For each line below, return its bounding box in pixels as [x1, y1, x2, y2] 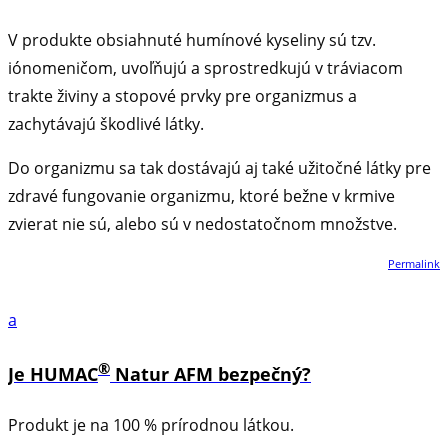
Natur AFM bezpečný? [110, 361, 311, 386]
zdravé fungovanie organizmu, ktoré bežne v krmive [8, 184, 395, 207]
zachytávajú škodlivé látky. [8, 112, 204, 135]
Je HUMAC [8, 361, 98, 386]
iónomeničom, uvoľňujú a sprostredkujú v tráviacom [8, 56, 403, 79]
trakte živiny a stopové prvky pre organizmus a [8, 84, 357, 107]
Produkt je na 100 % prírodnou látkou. [8, 413, 294, 436]
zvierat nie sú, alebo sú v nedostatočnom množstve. [8, 212, 397, 235]
